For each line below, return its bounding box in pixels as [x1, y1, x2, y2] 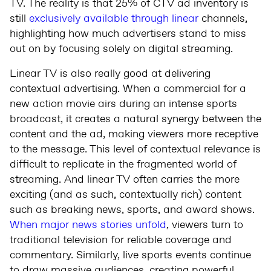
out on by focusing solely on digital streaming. [10, 41, 233, 56]
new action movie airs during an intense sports [10, 96, 237, 111]
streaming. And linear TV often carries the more [10, 172, 240, 187]
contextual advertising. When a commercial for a [10, 81, 246, 96]
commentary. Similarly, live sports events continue [10, 247, 251, 263]
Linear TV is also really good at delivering [10, 66, 211, 81]
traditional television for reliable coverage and [10, 232, 232, 247]
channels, [201, 11, 247, 26]
